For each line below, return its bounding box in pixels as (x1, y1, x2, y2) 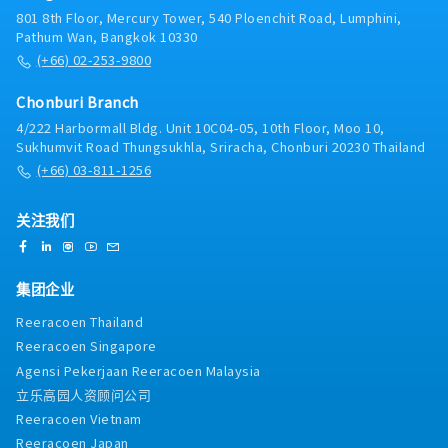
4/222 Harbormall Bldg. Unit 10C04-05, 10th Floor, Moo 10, (16, 118, 385, 138)
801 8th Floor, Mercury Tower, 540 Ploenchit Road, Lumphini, (16, 8, 402, 28)
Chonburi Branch (16, 91, 139, 113)
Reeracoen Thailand (16, 312, 143, 332)
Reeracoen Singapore (16, 336, 157, 356)
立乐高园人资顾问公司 (16, 384, 151, 404)
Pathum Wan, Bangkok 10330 (16, 27, 198, 47)
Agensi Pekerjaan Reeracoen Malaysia (16, 360, 261, 380)
